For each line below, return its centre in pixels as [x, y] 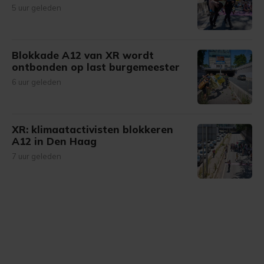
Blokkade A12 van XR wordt [83, 55]
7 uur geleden [37, 156]
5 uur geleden [37, 8]
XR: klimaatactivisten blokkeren [93, 129]
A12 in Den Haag [54, 141]
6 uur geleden [37, 82]
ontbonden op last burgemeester [96, 67]
